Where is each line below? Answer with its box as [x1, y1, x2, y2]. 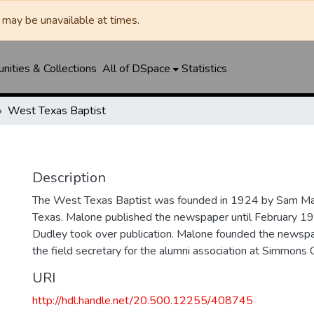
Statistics [181, 61, 227, 76]
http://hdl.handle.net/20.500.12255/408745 [32, 293, 253, 308]
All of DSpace [102, 61, 170, 76]
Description [32, 168, 106, 187]
